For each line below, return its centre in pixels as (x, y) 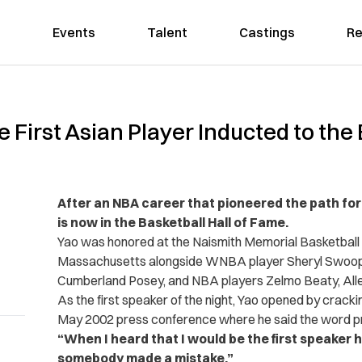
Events (74, 32)
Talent (167, 32)
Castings (267, 32)
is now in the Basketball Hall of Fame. (173, 222)
